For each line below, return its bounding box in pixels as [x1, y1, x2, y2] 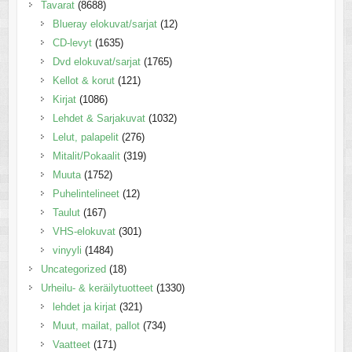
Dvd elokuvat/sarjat [52, 55, 141, 68]
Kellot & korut [52, 74, 115, 86]
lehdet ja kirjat [52, 300, 116, 313]
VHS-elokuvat [52, 225, 115, 237]
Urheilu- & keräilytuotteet [40, 281, 153, 294]
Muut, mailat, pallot [52, 319, 140, 332]
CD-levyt [52, 36, 92, 49]
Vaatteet [52, 338, 90, 350]
